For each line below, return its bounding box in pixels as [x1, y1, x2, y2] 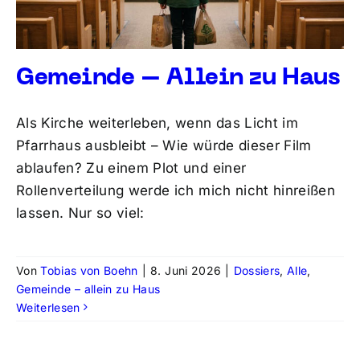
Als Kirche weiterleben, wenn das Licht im [15, 114, 298, 131]
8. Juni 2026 [150, 263, 222, 277]
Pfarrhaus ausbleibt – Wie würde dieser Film [15, 137, 312, 153]
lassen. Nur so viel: [15, 204, 145, 221]
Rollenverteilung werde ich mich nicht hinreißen [15, 182, 335, 198]
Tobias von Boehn [40, 263, 138, 277]
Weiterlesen [15, 300, 80, 314]
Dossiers [233, 263, 280, 277]
